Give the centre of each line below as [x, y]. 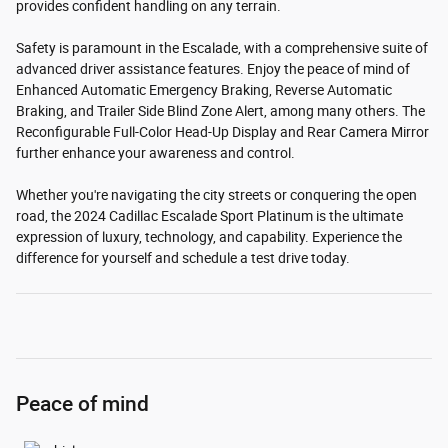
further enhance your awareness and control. [155, 153]
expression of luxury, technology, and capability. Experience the [209, 237]
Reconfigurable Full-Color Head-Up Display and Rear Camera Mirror [222, 132]
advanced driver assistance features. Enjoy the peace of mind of [213, 69]
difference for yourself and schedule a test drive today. [183, 258]
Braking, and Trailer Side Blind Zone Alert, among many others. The [220, 111]
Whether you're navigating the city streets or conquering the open [216, 195]
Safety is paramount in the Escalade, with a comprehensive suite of [222, 48]
